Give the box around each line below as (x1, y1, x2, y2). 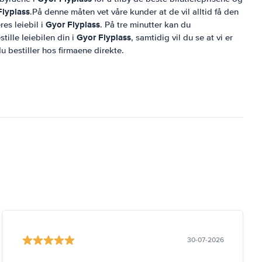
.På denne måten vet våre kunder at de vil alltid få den (30, 6, 239, 17)
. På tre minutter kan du (100, 19, 191, 30)
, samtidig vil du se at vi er (131, 32, 233, 43)
